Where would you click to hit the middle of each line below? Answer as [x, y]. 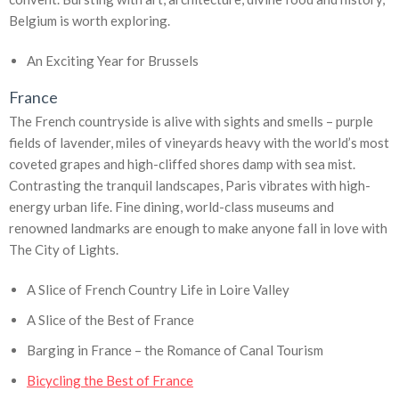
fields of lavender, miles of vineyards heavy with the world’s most [199, 142]
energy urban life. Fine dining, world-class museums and [171, 206]
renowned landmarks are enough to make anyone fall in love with [198, 228]
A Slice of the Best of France [110, 319]
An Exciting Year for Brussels [113, 60]
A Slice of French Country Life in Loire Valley [158, 289]
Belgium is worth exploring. [90, 20]
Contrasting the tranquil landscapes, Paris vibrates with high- [190, 185]
